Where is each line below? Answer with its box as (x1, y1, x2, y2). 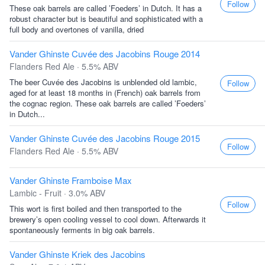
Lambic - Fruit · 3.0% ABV (9, 187, 105, 199)
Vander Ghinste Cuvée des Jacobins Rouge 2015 (9, 132, 200, 144)
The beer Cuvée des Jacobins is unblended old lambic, (9, 76, 197, 88)
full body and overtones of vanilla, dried (9, 24, 144, 35)
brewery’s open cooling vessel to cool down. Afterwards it (9, 214, 206, 225)
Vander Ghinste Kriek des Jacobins (9, 248, 146, 260)
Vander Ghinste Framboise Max (9, 174, 132, 186)
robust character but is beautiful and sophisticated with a (9, 13, 203, 24)
